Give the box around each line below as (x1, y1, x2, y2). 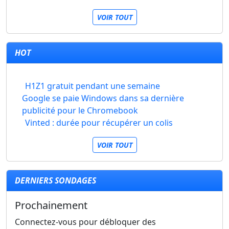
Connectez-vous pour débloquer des (15, 216, 156, 227)
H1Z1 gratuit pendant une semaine (25, 80, 160, 91)
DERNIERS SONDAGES (15, 175, 96, 186)
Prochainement (15, 198, 87, 212)
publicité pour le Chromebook (21, 105, 138, 116)
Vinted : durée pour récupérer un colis (25, 117, 173, 128)
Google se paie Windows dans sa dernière (21, 93, 184, 104)
